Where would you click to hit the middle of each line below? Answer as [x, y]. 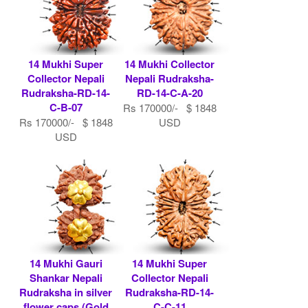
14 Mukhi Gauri [66, 263]
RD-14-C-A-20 [169, 92]
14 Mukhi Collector [169, 64]
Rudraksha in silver [66, 292]
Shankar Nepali [66, 277]
